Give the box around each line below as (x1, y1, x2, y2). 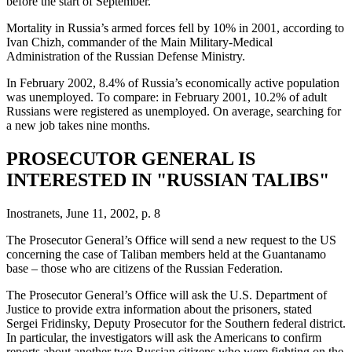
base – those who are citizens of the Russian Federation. (6, 261, 283, 275)
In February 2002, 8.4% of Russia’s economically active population (6, 75, 339, 90)
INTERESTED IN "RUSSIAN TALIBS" (6, 169, 329, 190)
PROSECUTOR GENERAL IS (6, 148, 255, 169)
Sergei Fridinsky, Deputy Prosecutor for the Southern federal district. (6, 316, 346, 330)
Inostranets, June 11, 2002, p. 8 (6, 206, 160, 220)
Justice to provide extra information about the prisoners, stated (6, 302, 312, 316)
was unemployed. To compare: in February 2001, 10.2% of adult (6, 90, 327, 104)
